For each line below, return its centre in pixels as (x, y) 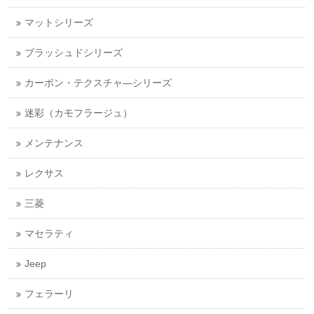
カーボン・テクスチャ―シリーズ (98, 83)
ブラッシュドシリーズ (74, 53)
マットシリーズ (59, 23)
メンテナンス (54, 143)
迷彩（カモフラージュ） (79, 113)
